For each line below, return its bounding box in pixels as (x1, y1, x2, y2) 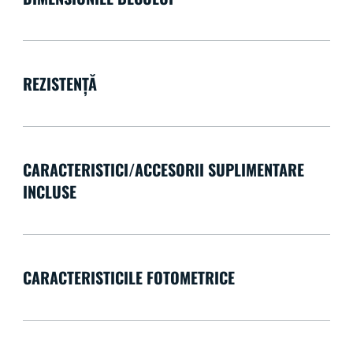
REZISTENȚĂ (22, 71, 97, 95)
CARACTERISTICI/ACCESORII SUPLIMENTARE (22, 157, 304, 181)
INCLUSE (22, 179, 76, 203)
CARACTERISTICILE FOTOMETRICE (22, 265, 235, 289)
